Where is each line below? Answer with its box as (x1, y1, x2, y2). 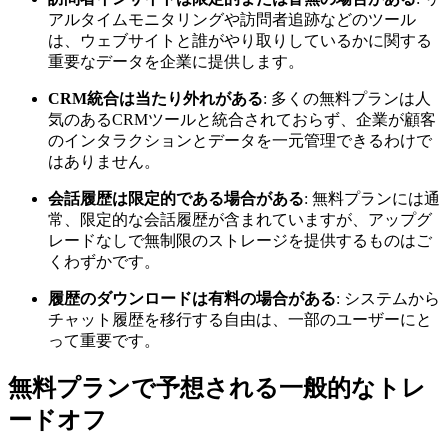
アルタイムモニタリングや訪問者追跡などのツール (48, 11, 416, 29)
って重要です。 (48, 332, 160, 350)
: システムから (336, 290, 440, 308)
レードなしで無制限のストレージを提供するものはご (48, 232, 432, 250)
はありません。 (48, 153, 160, 171)
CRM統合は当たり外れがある (48, 90, 263, 108)
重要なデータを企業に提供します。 (48, 53, 304, 71)
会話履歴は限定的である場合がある (48, 190, 304, 208)
